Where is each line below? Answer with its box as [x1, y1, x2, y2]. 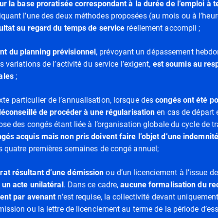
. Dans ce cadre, [63, 180, 121, 189]
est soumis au [152, 59, 202, 69]
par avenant [13, 192, 56, 201]
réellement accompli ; [125, 23, 200, 33]
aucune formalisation [120, 180, 196, 189]
